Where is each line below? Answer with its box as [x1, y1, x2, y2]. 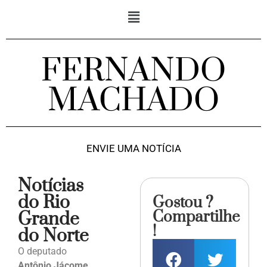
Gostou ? [153, 193, 214, 213]
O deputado [18, 246, 67, 257]
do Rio [18, 191, 70, 215]
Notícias [18, 175, 83, 198]
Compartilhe [153, 207, 240, 228]
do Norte [18, 225, 89, 248]
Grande [18, 208, 79, 231]
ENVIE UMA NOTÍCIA [86, 142, 181, 155]
